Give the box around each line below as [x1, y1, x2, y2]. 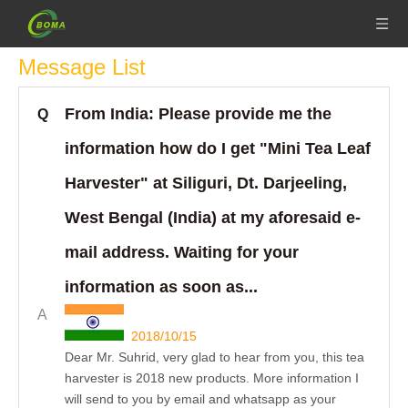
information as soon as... [65, 278, 258, 296]
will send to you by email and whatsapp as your [65, 392, 336, 406]
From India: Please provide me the [65, 105, 331, 123]
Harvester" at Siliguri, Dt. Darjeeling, [65, 174, 347, 192]
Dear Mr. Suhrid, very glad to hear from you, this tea [65, 350, 364, 364]
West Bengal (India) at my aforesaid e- [65, 209, 361, 227]
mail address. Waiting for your [65, 243, 299, 261]
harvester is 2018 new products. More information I [65, 371, 359, 385]
